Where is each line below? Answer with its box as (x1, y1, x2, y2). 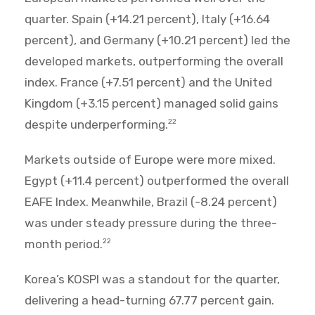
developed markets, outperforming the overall (25, 54, 283, 69)
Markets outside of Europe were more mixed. (25, 153, 276, 167)
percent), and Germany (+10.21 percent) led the (25, 33, 290, 48)
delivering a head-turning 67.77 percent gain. (25, 293, 274, 308)
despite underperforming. (25, 117, 168, 132)
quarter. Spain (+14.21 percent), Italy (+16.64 (25, 12, 270, 27)
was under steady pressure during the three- (25, 216, 277, 231)
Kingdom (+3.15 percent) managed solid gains (25, 96, 278, 111)
